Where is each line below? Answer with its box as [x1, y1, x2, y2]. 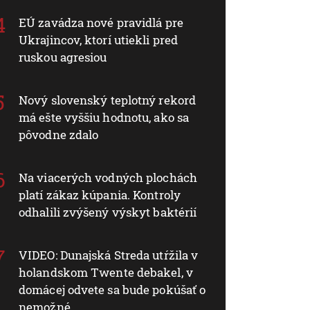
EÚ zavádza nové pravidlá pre [19, 14, 183, 30]
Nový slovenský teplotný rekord [19, 91, 197, 108]
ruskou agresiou [19, 48, 107, 65]
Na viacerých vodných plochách [19, 169, 197, 185]
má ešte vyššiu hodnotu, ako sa [19, 109, 190, 125]
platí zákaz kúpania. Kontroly [19, 186, 181, 203]
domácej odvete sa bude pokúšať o [19, 281, 206, 298]
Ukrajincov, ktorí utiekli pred [19, 31, 179, 48]
